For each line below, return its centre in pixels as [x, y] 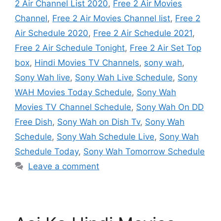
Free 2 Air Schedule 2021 [143, 33]
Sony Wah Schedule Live [106, 136]
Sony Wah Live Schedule [124, 77]
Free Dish [34, 122]
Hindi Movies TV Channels [87, 62]
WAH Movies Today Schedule [73, 92]
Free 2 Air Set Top [166, 48]
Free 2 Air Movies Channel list [111, 18]
